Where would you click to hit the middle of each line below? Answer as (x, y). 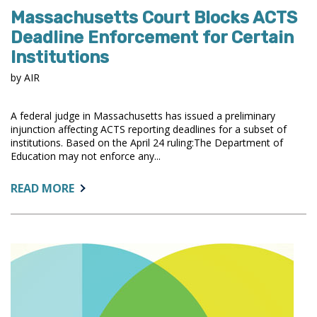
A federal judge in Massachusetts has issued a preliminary (143, 115)
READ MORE (42, 188)
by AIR (25, 77)
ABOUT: (95, 187)
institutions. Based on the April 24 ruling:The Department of (147, 142)
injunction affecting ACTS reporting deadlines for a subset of (149, 129)
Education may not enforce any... (86, 156)
